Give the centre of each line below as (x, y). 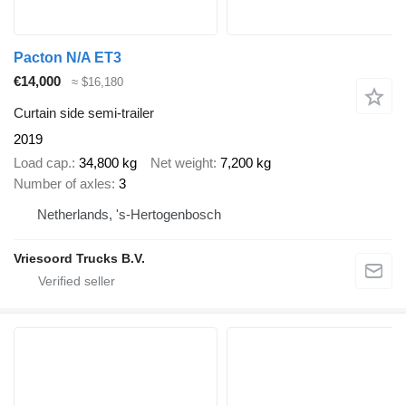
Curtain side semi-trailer (84, 112)
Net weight (182, 163)
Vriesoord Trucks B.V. (79, 259)
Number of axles (63, 184)
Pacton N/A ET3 (68, 58)
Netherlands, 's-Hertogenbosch (129, 215)
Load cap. (43, 163)
